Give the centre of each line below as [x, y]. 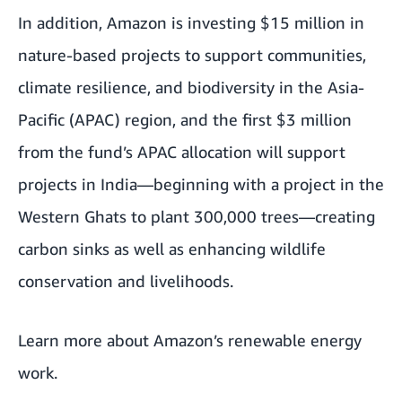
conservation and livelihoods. [126, 281]
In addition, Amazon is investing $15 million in [191, 23]
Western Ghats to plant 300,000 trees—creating [197, 217]
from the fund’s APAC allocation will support [182, 152]
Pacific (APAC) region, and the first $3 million [185, 120]
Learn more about [83, 341]
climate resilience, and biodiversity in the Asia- [191, 87]
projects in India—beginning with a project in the [201, 184]
